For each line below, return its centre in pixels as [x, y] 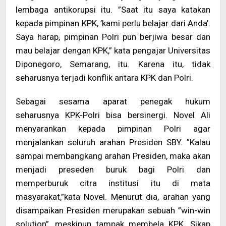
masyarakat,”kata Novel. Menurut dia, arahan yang [113, 197]
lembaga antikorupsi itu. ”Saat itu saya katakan [113, 10]
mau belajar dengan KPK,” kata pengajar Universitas [113, 50]
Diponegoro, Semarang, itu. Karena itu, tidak [113, 64]
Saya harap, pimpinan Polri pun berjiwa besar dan [113, 37]
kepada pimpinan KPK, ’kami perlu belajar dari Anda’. [113, 23]
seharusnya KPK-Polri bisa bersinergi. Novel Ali [113, 115]
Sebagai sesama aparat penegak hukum [113, 101]
